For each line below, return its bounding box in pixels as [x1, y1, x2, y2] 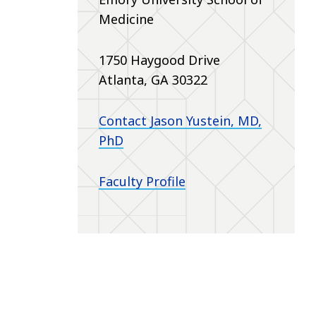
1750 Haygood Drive [98, 51, 220, 68]
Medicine [98, 10, 154, 28]
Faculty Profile [98, 172, 186, 190]
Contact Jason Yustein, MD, [98, 111, 262, 129]
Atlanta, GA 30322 [98, 71, 207, 88]
